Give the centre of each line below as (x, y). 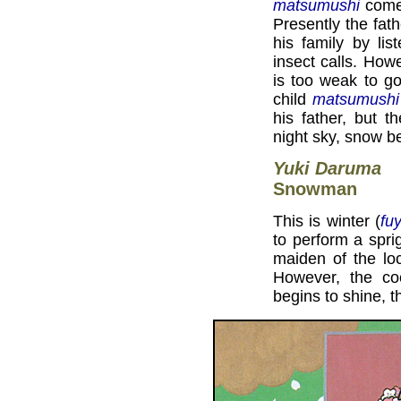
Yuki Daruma (327, 169)
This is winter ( (327, 221)
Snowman (315, 189)
